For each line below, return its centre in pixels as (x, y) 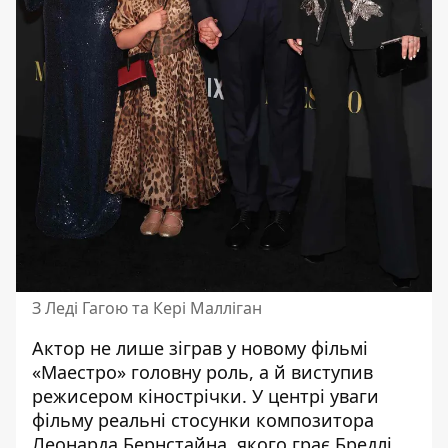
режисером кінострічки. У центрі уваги (205, 395)
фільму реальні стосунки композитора (203, 419)
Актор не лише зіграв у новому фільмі (200, 347)
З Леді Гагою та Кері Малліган (147, 307)
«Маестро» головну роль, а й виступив (202, 371)
